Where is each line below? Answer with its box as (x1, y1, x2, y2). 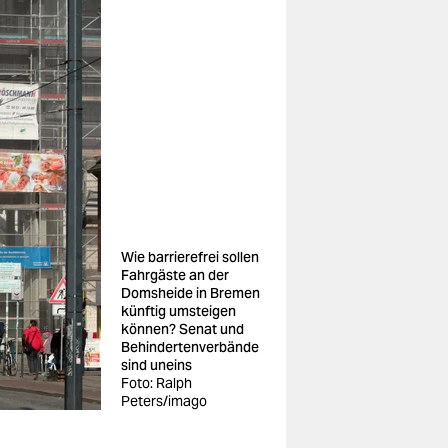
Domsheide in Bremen (121, 284, 260, 302)
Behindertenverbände (121, 338, 259, 356)
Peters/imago (121, 392, 207, 410)
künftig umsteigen (121, 302, 236, 320)
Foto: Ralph (121, 374, 192, 392)
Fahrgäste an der (121, 266, 229, 284)
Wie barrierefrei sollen (121, 248, 259, 266)
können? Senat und (121, 320, 244, 338)
